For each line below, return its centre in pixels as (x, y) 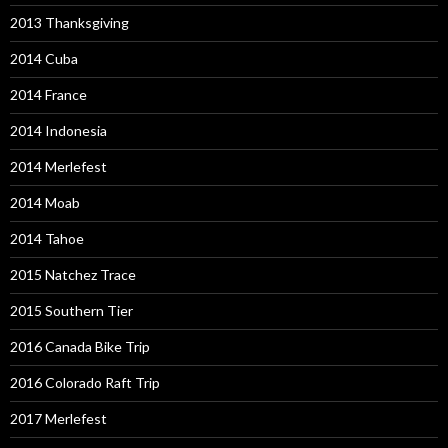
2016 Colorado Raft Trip (85, 383)
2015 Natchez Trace (73, 275)
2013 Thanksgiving (69, 23)
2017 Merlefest (58, 419)
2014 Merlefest (58, 167)
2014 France (48, 95)
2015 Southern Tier (71, 311)
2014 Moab (45, 203)
